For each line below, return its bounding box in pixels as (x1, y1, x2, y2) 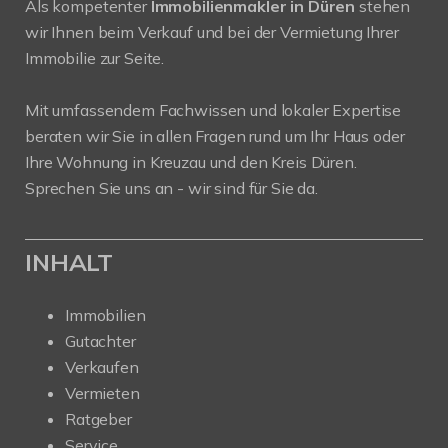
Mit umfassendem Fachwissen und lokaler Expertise (25, 99, 402, 120)
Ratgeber (65, 408, 132, 429)
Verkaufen (65, 356, 139, 377)
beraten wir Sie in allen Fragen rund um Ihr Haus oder (25, 125, 405, 146)
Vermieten (65, 382, 140, 403)
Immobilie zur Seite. (25, 47, 165, 68)
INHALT (25, 246, 114, 277)
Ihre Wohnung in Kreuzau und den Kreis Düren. (25, 151, 357, 172)
